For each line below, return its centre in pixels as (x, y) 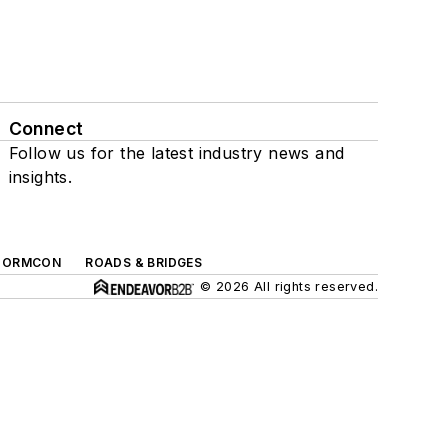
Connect (46, 128)
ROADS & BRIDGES (144, 262)
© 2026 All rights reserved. (289, 286)
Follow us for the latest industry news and (176, 153)
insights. (40, 177)
